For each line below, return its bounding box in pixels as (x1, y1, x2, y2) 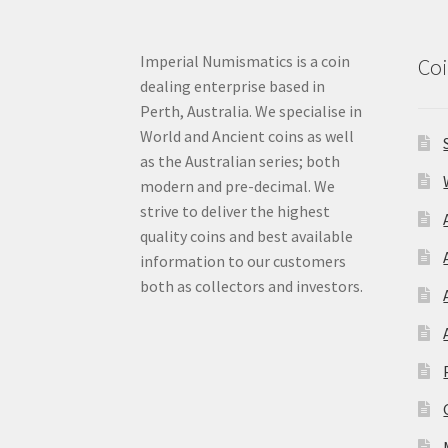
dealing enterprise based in (140, 76, 326, 97)
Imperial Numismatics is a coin (140, 51, 351, 72)
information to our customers (140, 251, 347, 272)
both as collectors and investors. (140, 276, 364, 297)
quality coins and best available (140, 226, 354, 247)
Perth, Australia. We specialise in (140, 101, 363, 122)
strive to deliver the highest (140, 201, 331, 222)
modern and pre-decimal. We (140, 176, 336, 197)
